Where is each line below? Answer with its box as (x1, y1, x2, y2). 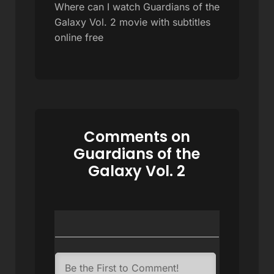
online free (54, 31, 103, 43)
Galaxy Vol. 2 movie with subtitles (54, 15, 210, 28)
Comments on (83, 126, 190, 147)
